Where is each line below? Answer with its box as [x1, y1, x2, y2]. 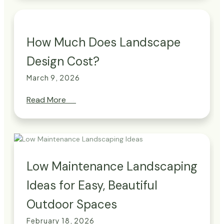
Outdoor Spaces [26, 196, 117, 212]
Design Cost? [26, 53, 99, 69]
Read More [26, 94, 68, 105]
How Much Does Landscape [26, 34, 180, 50]
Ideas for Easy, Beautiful [26, 177, 157, 193]
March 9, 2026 [26, 73, 80, 82]
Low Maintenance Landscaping [26, 158, 197, 174]
